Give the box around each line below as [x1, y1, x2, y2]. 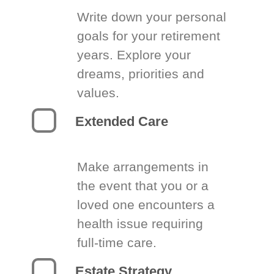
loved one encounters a [77, 198, 215, 212]
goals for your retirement [77, 29, 221, 43]
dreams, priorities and [77, 67, 205, 81]
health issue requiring [77, 217, 204, 231]
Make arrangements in [77, 160, 209, 174]
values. [77, 86, 120, 100]
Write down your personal [77, 10, 227, 24]
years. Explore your [77, 48, 191, 62]
